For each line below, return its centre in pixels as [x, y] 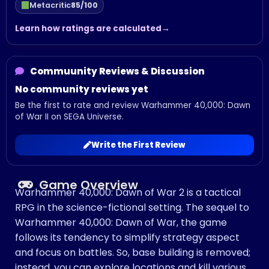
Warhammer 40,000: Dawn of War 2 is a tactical [128, 193]
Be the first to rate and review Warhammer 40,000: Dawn [133, 105]
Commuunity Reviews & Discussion [116, 71]
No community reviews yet [82, 89]
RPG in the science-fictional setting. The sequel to [132, 208]
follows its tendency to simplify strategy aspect [127, 238]
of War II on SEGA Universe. [69, 117]
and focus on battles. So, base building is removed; [133, 253]
